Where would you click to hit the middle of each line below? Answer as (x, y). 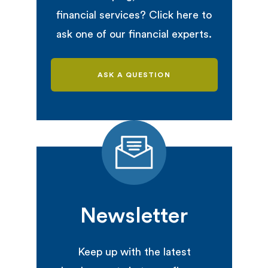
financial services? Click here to (134, 15)
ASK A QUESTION (134, 75)
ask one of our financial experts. (134, 34)
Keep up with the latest (134, 252)
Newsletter (134, 216)
